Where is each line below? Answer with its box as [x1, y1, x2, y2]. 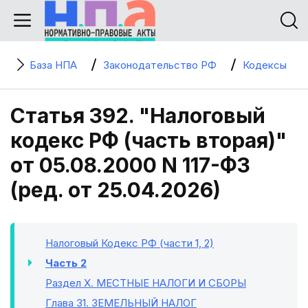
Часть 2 [45, 256, 87, 269]
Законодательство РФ [103, 58, 217, 71]
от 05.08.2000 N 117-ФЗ [10, 153, 250, 177]
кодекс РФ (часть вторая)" [10, 128, 287, 153]
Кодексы [243, 58, 287, 71]
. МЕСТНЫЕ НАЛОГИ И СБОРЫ [91, 276, 246, 289]
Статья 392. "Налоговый [10, 103, 265, 128]
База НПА [30, 58, 77, 71]
